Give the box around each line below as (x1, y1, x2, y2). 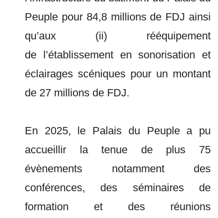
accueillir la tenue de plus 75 (25, 144, 211, 156)
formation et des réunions (25, 200, 211, 213)
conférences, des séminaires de (25, 182, 211, 194)
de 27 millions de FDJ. (25, 87, 129, 99)
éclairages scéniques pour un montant (25, 68, 211, 80)
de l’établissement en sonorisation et (25, 49, 211, 61)
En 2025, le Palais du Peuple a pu (25, 125, 211, 137)
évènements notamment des (25, 163, 211, 175)
